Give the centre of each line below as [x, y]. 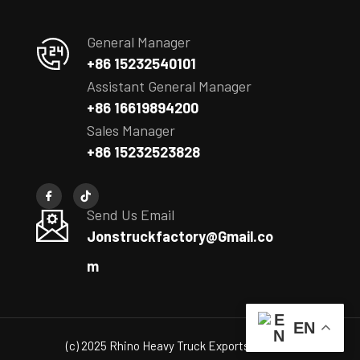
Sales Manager [131, 131]
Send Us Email [130, 215]
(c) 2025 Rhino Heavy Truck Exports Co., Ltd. [180, 346]
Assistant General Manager [169, 86]
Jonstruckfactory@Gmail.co [180, 237]
